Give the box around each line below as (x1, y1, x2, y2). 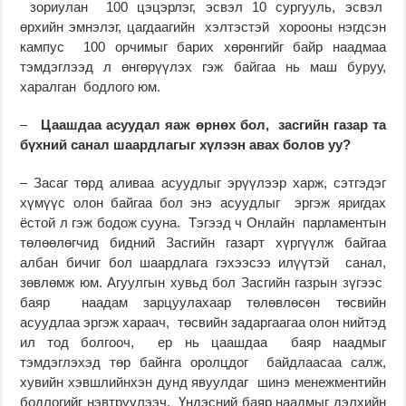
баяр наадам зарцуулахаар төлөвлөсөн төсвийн (20, 294, 386, 310)
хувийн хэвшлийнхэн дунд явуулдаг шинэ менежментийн (20, 373, 386, 390)
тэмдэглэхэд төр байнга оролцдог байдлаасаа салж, (20, 353, 386, 370)
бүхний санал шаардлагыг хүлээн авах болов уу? (20, 136, 352, 152)
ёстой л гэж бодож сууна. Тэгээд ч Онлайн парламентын (20, 214, 386, 230)
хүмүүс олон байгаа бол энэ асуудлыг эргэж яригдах (20, 194, 386, 210)
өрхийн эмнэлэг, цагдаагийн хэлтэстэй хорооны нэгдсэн (20, 18, 386, 34)
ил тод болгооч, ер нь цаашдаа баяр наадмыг (20, 333, 386, 350)
